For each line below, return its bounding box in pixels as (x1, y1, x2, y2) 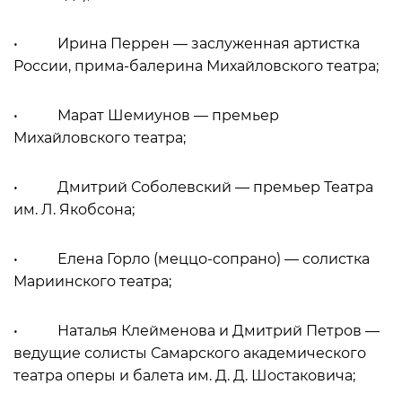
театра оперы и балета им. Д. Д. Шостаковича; (13, 367, 355, 384)
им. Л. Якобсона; (13, 201, 135, 218)
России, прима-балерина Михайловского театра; (13, 57, 379, 74)
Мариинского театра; (13, 273, 171, 290)
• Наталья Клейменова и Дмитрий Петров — (13, 322, 380, 339)
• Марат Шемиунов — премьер (13, 107, 279, 124)
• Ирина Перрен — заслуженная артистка (13, 35, 360, 52)
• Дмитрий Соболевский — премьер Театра (13, 179, 373, 196)
